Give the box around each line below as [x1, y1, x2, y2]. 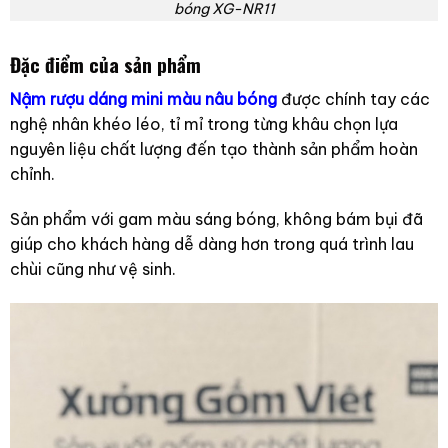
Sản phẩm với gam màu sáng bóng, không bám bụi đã [9, 209, 423, 230]
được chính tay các [276, 88, 430, 109]
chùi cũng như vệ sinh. [9, 259, 176, 280]
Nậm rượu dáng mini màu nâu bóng [9, 88, 277, 109]
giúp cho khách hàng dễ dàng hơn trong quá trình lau [9, 234, 414, 255]
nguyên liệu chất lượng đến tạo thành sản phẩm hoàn [9, 138, 418, 159]
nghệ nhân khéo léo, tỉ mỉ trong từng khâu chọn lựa [9, 113, 398, 134]
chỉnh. [9, 163, 55, 184]
